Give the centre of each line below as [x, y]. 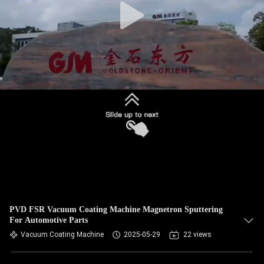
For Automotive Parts [49, 220]
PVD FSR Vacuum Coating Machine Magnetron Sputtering [116, 209]
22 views [197, 235]
